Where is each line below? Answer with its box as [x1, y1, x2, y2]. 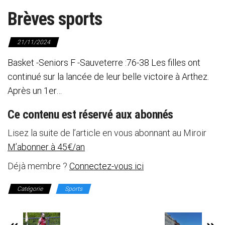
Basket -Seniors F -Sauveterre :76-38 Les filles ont [8, 57, 200, 68]
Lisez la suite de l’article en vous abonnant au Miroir [8, 127, 206, 138]
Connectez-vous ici [69, 160, 144, 171]
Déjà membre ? [8, 160, 69, 171]
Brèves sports [8, 8, 102, 30]
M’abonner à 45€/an [8, 141, 85, 152]
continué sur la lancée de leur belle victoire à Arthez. [8, 71, 211, 82]
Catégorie [17, 185, 43, 192]
